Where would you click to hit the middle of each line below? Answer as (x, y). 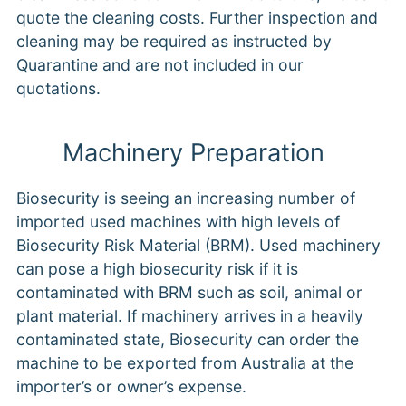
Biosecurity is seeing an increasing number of (185, 198)
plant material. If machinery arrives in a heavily (189, 316)
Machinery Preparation (193, 153)
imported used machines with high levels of (178, 222)
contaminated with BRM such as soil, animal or (189, 293)
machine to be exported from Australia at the (184, 363)
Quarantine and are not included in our (159, 65)
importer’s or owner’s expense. (131, 387)
